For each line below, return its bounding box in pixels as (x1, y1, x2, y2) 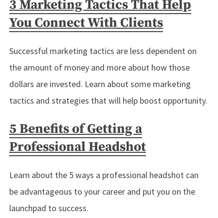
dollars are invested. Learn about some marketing (9, 78, 191, 90)
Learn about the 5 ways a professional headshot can (9, 169, 199, 181)
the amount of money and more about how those (9, 62, 190, 73)
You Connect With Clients (9, 15, 163, 32)
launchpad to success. (9, 202, 89, 214)
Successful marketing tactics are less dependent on (9, 45, 197, 57)
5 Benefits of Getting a (9, 120, 142, 137)
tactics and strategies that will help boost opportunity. (9, 95, 207, 107)
